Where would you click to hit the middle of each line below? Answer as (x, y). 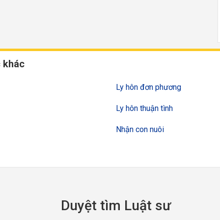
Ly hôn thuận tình (144, 108)
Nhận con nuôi (140, 129)
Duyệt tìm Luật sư (116, 205)
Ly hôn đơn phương (149, 87)
